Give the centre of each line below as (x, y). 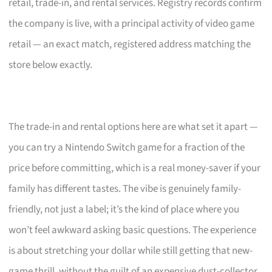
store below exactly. (51, 65)
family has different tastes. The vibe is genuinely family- (125, 189)
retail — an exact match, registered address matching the (130, 44)
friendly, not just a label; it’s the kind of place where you (124, 209)
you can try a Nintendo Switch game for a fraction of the (127, 147)
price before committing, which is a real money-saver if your (135, 168)
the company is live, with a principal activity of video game (132, 23)
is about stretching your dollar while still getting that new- (131, 250)
